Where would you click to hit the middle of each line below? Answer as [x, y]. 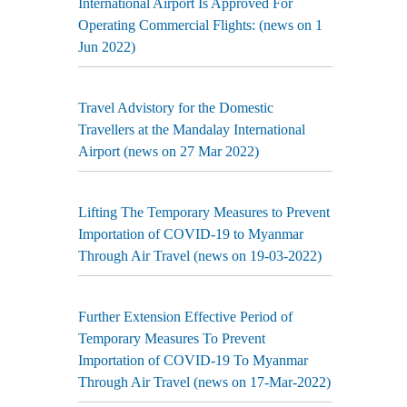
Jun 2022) [107, 47]
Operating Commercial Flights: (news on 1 [200, 25]
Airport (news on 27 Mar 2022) [169, 151]
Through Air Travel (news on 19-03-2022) [200, 256]
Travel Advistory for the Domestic [176, 108]
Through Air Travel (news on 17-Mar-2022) [204, 382]
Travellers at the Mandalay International [192, 129]
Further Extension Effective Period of [185, 317]
